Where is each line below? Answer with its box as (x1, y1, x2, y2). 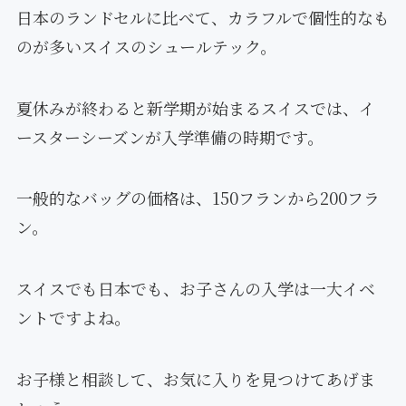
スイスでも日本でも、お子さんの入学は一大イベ (15, 276, 375, 301)
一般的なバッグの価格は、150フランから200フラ (15, 186, 380, 210)
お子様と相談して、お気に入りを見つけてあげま (15, 367, 375, 391)
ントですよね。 (15, 305, 130, 330)
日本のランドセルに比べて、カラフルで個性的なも (15, 5, 390, 29)
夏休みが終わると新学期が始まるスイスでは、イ (15, 95, 375, 120)
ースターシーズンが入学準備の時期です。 (15, 124, 324, 149)
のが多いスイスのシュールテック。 (15, 34, 276, 58)
